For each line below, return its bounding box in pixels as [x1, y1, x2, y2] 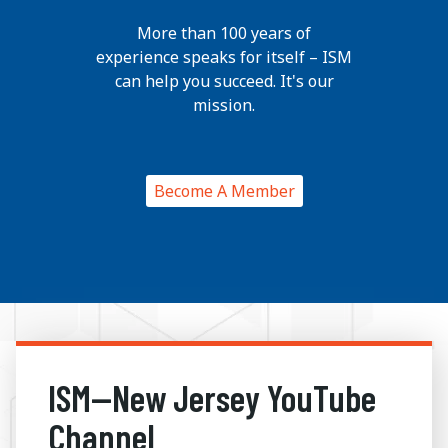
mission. [193, 94, 255, 117]
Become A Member [153, 180, 295, 203]
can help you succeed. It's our [114, 70, 334, 93]
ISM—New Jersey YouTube [48, 376, 376, 420]
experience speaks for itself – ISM [96, 46, 352, 69]
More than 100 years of [137, 22, 311, 45]
